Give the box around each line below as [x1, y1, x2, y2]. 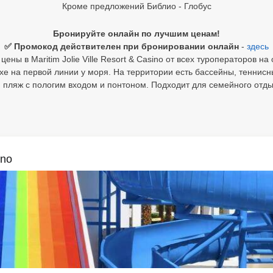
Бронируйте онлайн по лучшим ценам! [53, 29, 220, 38]
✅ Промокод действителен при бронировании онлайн [4, 41, 241, 51]
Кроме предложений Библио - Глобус [62, 1, 211, 11]
